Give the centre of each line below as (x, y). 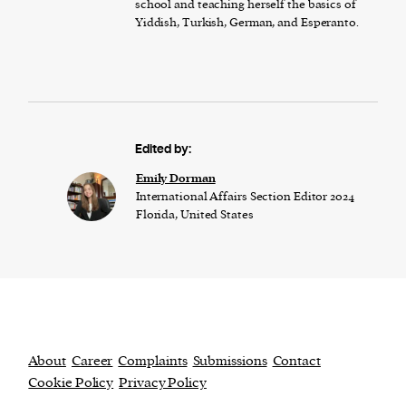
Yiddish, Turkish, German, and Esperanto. (246, 23)
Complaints (153, 362)
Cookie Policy (71, 383)
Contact (296, 362)
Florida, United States (194, 215)
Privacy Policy (163, 383)
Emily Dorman (175, 179)
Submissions (230, 362)
